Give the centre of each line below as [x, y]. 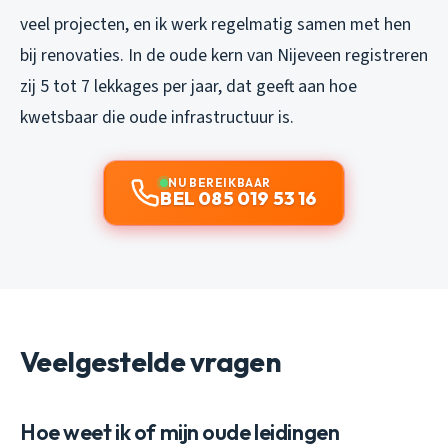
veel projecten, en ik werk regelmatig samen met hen [215, 24]
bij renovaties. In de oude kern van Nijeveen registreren [224, 55]
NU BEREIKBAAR [219, 182]
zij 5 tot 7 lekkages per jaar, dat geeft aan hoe [188, 86]
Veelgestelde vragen [151, 361]
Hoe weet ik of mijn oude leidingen [180, 431]
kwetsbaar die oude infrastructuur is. [157, 117]
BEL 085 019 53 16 [239, 198]
